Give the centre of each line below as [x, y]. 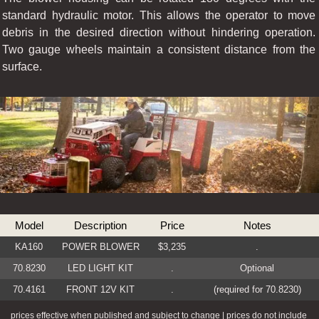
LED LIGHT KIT [101, 268]
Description [101, 226]
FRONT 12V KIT [101, 290]
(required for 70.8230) [257, 290]
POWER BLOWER [100, 247]
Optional [257, 268]
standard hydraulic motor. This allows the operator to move [159, 15]
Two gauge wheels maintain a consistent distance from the [159, 49]
